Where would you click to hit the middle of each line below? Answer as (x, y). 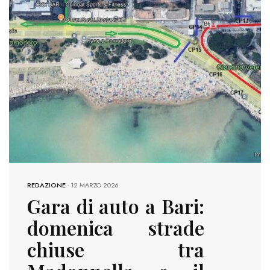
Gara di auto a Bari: (116, 206)
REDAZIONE (46, 185)
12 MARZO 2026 (95, 185)
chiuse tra (116, 249)
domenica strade (116, 227)
